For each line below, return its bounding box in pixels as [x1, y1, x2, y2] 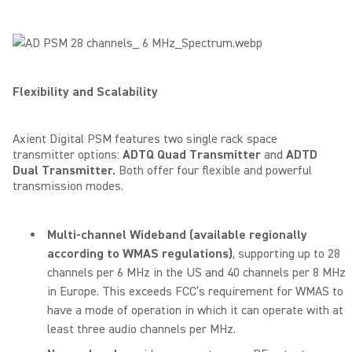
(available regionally [189, 227, 307, 243]
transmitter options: [13, 147, 123, 163]
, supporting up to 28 [233, 246, 340, 262]
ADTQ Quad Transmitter [123, 147, 264, 163]
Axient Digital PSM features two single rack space [13, 131, 277, 147]
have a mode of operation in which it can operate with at [47, 302, 343, 318]
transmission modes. [13, 178, 123, 194]
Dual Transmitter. [13, 163, 119, 178]
